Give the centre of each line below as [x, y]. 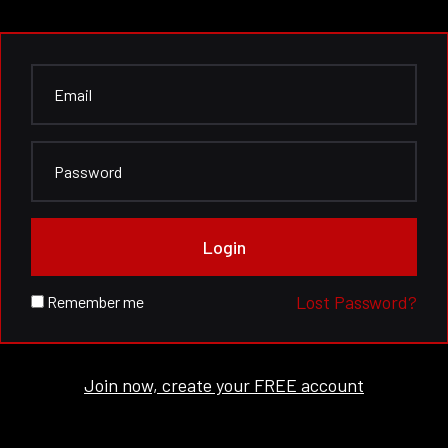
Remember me [94, 301]
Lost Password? [356, 301]
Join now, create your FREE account [224, 384]
